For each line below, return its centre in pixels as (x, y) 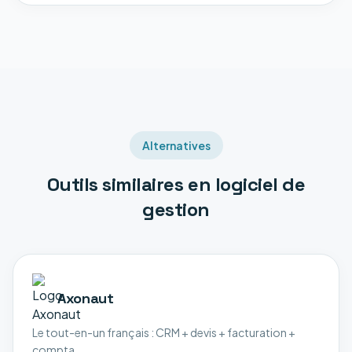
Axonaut (86, 298)
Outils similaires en (131, 184)
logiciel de (260, 184)
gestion (176, 209)
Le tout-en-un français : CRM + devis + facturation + (164, 332)
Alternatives (176, 145)
